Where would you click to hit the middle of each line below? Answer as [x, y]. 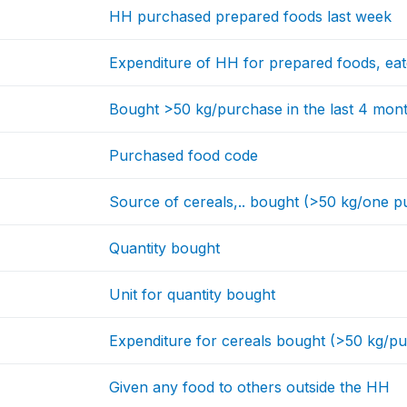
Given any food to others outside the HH [250, 387]
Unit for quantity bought [193, 294]
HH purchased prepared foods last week [251, 16]
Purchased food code [184, 155]
